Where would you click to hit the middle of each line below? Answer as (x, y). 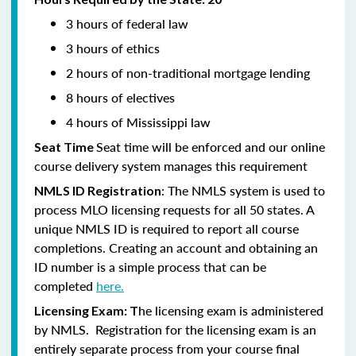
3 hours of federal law (127, 23)
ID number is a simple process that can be (150, 266)
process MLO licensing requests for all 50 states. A (174, 209)
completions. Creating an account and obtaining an (176, 247)
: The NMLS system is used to (243, 190)
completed (65, 285)
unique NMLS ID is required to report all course (166, 228)
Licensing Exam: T (86, 310)
